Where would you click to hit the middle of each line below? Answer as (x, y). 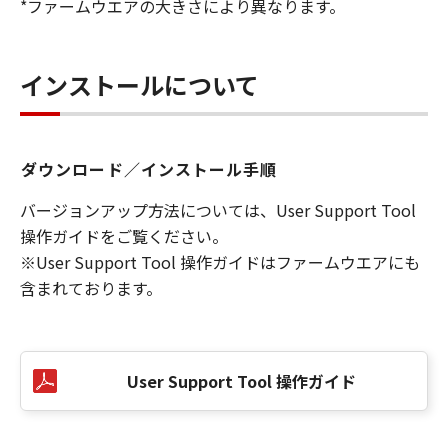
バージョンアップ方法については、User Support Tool (218, 210)
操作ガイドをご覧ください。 (124, 236)
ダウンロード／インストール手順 (149, 169)
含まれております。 (91, 288)
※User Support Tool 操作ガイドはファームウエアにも (220, 262)
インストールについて (139, 84)
